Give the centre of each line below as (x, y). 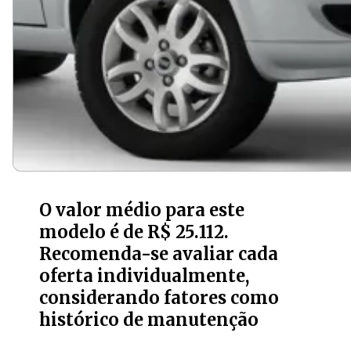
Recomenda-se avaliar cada (159, 254)
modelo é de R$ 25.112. (134, 232)
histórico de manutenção (149, 320)
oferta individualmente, (145, 276)
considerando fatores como (159, 298)
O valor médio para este (142, 210)
